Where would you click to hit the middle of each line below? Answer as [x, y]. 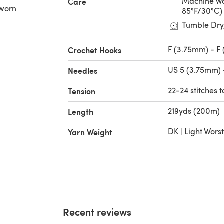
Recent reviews [97, 212]
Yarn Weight [90, 132]
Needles [83, 70]
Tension [82, 91]
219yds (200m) [194, 110]
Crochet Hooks [95, 50]
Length [81, 111]
